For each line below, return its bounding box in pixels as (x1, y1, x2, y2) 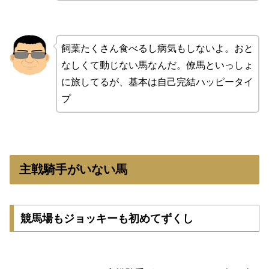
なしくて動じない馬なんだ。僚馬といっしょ (61, 60, 253, 71)
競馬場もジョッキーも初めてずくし (20, 212, 193, 225)
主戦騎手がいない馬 (19, 163, 127, 177)
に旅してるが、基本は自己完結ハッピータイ (61, 77, 253, 88)
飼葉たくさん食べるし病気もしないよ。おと (61, 43, 253, 54)
